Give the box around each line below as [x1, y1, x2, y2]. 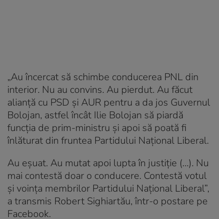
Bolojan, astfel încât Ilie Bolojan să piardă [7, 108, 183, 122]
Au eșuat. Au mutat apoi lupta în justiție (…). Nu [7, 156, 209, 170]
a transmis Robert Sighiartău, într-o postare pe [7, 194, 208, 208]
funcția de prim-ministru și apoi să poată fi [7, 121, 187, 134]
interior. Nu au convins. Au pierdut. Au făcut [7, 83, 193, 96]
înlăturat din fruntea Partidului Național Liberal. [7, 133, 209, 147]
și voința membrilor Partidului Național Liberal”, [7, 181, 209, 195]
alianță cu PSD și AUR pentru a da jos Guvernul [7, 95, 210, 109]
